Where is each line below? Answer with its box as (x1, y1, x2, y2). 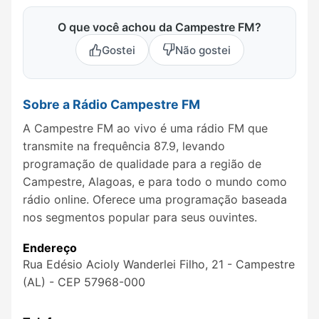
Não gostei (174, 43, 231, 57)
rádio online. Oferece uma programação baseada (23, 192, 287, 206)
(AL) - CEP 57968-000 (23, 275, 145, 290)
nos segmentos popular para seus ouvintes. (23, 209, 257, 224)
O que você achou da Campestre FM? (58, 20, 261, 35)
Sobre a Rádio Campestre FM (23, 97, 200, 113)
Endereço (23, 241, 77, 256)
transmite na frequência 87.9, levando (23, 138, 225, 153)
